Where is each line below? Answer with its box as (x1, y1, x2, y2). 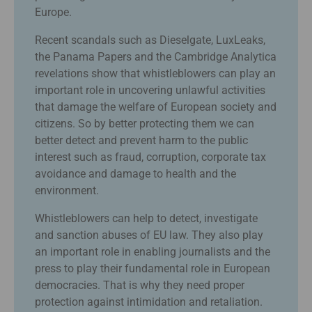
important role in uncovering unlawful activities (35, 83, 265, 97)
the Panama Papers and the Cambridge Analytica (35, 49, 276, 63)
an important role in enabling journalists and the (35, 244, 270, 258)
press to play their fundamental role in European (35, 261, 270, 275)
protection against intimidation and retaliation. (35, 295, 263, 309)
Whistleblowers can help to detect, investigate (35, 211, 258, 225)
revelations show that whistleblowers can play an (35, 66, 276, 80)
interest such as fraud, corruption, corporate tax (35, 150, 266, 164)
